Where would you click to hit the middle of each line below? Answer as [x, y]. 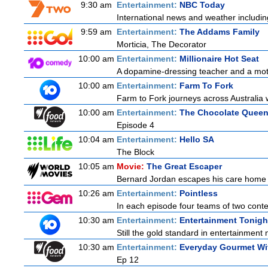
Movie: [132, 166]
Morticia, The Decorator [162, 44]
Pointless [199, 193]
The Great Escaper [184, 166]
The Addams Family [220, 32]
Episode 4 [135, 125]
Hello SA [197, 139]
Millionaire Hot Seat [219, 59]
